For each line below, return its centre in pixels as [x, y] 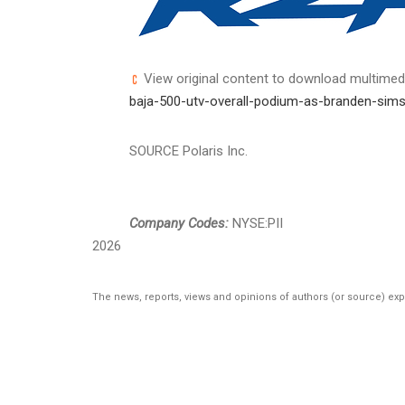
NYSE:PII [256, 223]
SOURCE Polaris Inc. [188, 151]
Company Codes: [179, 223]
